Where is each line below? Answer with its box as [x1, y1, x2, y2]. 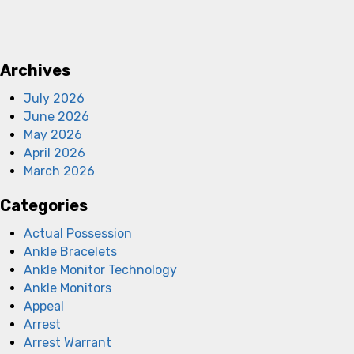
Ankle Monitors [24, 280, 111, 296]
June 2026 [24, 108, 89, 124]
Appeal [24, 298, 64, 314]
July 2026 [24, 90, 85, 106]
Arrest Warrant [24, 334, 111, 350]
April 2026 [24, 145, 85, 160]
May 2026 [24, 126, 82, 142]
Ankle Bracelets [24, 243, 117, 259]
